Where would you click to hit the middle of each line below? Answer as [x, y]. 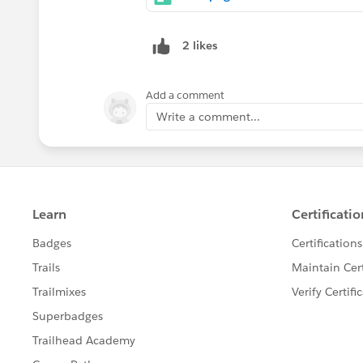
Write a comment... [208, 116]
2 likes [200, 46]
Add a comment [185, 95]
